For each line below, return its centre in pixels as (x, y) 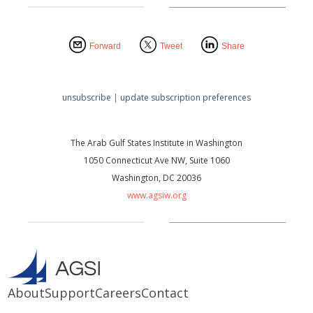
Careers (118, 292)
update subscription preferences (185, 97)
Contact (165, 292)
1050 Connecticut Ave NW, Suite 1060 (156, 160)
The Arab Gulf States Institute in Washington (156, 143)
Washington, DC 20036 (156, 177)
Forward (105, 46)
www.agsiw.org (156, 195)
